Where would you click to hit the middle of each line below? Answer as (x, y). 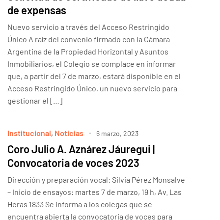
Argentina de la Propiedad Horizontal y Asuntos (88, 51)
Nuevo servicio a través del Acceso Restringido (88, 27)
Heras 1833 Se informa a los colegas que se (80, 204)
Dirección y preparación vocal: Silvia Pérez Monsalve (96, 179)
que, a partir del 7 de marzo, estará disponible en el (94, 76)
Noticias (69, 133)
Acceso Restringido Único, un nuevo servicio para (92, 88)
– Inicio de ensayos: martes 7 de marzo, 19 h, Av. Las (95, 192)
